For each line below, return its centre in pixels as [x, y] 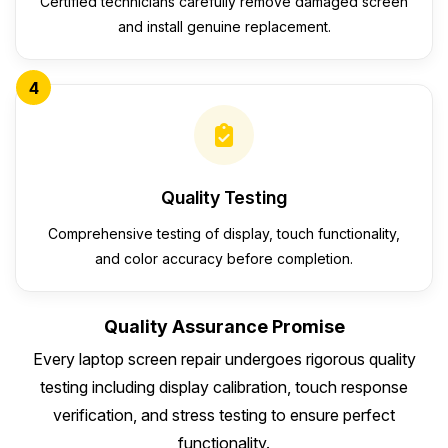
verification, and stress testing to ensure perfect [224, 415]
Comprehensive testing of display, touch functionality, [224, 234]
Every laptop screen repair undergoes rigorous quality [224, 359]
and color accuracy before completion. [224, 259]
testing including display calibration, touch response [224, 387]
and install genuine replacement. [224, 27]
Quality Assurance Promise [224, 327]
